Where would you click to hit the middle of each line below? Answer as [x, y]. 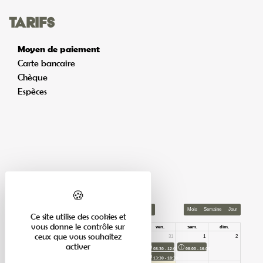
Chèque [33, 77]
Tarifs [32, 22]
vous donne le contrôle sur [78, 226]
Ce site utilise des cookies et [78, 216]
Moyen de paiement [59, 49]
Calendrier [53, 182]
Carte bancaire [46, 63]
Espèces [32, 91]
